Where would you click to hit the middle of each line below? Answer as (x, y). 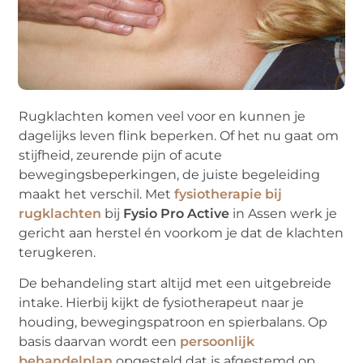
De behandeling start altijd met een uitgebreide (175, 284)
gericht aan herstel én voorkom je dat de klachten (181, 233)
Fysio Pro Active (177, 214)
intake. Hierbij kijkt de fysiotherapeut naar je (162, 303)
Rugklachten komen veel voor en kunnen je (162, 117)
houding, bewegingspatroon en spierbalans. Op (173, 322)
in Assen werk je (284, 214)
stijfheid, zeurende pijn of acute (121, 156)
